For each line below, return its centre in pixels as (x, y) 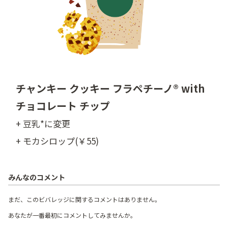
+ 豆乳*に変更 (43, 123)
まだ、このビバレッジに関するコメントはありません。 (84, 199)
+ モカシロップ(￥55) (57, 141)
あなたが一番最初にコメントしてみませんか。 (72, 215)
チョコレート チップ (63, 106)
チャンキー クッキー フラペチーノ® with (110, 88)
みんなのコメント (37, 177)
